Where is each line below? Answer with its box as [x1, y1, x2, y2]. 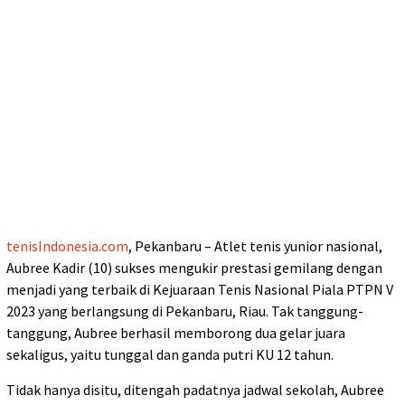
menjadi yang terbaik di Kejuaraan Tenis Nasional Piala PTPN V [6, 279, 393, 298]
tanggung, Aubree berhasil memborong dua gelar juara [6, 323, 345, 342]
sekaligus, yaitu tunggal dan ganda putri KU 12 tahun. [6, 344, 334, 363]
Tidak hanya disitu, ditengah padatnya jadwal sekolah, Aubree [6, 380, 384, 399]
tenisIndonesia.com [6, 236, 128, 255]
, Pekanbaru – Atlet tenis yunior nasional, [128, 236, 382, 255]
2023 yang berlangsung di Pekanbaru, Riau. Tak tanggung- [6, 301, 363, 320]
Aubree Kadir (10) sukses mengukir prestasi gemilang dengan [6, 258, 382, 277]
